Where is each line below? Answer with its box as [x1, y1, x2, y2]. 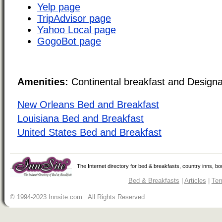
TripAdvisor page [37, 12, 111, 24]
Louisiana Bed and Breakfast [17, 112, 144, 124]
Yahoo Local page [37, 24, 116, 35]
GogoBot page [37, 35, 101, 47]
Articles [184, 177, 206, 185]
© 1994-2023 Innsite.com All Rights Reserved [10, 193, 145, 201]
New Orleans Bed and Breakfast [17, 99, 159, 110]
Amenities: [17, 76, 68, 87]
